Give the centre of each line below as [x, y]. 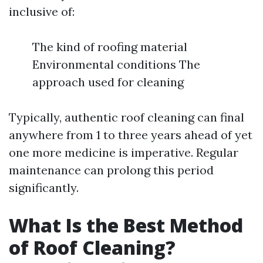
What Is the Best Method [126, 225]
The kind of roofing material [110, 47]
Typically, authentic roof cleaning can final [127, 117]
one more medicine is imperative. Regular [124, 152]
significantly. [44, 188]
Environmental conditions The [116, 64]
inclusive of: [42, 11]
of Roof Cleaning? [92, 247]
